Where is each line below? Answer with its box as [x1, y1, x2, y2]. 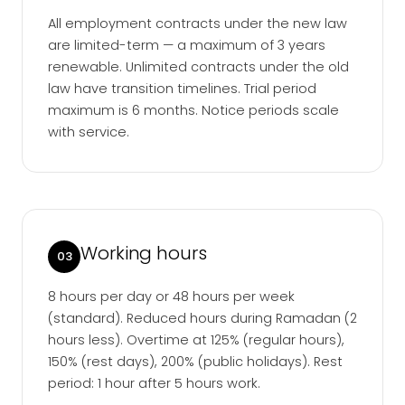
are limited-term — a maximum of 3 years [48, 36, 325, 55]
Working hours [80, 240, 207, 267]
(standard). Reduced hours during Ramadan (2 [48, 309, 357, 328]
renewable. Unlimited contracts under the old [48, 58, 349, 77]
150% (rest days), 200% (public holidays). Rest [48, 353, 343, 372]
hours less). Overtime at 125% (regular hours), [48, 331, 344, 350]
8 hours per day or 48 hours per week [48, 287, 295, 306]
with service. [48, 123, 129, 142]
